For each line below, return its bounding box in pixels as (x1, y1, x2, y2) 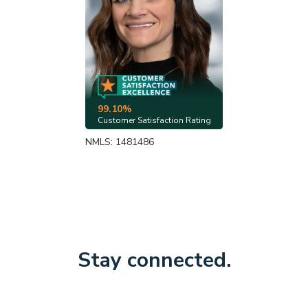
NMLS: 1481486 (85, 135, 154, 148)
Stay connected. (77, 245, 231, 274)
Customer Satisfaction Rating (97, 114, 211, 126)
